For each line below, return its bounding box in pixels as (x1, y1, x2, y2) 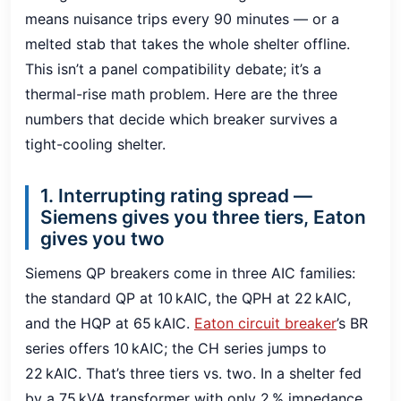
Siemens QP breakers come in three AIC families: (25, 263, 355, 282)
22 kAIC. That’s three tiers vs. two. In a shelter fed (25, 363, 362, 382)
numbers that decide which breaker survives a (25, 109, 337, 128)
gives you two (39, 226, 165, 250)
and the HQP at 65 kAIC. (25, 313, 194, 332)
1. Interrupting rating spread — (39, 183, 312, 207)
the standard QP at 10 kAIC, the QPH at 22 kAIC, (25, 288, 351, 307)
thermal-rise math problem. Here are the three (25, 84, 337, 103)
